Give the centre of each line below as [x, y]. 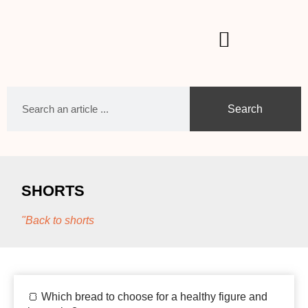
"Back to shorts [58, 220]
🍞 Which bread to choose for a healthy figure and [147, 297]
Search [245, 109]
